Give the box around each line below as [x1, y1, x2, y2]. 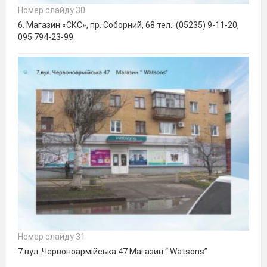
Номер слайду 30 [18, 5, 85, 15]
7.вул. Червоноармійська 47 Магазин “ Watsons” [18, 246, 207, 256]
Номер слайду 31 [18, 231, 85, 241]
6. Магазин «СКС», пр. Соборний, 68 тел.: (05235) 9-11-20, [18, 20, 239, 30]
